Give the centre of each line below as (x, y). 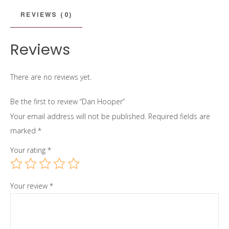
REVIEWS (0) (47, 15)
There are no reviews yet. (51, 77)
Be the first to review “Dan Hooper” (67, 102)
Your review (30, 186)
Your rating (29, 150)
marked (24, 131)
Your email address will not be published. (78, 117)
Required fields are (179, 117)
